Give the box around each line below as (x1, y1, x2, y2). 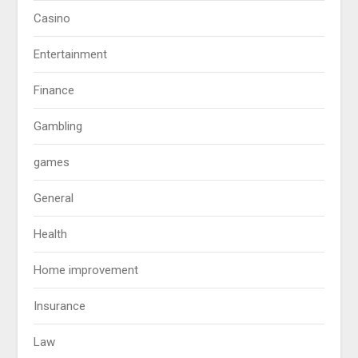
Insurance (34, 299, 86, 314)
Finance (34, 83, 75, 98)
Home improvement (34, 263, 139, 278)
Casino (34, 11, 71, 26)
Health (34, 227, 68, 242)
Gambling (34, 119, 83, 134)
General (34, 191, 74, 206)
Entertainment (34, 47, 108, 62)
